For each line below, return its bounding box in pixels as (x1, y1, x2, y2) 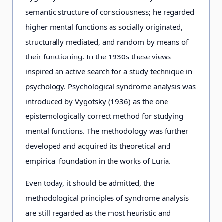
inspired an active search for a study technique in (25, 66, 192, 76)
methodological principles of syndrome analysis (25, 193, 189, 203)
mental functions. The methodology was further (25, 126, 188, 136)
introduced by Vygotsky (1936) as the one (25, 96, 168, 106)
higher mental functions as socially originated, (25, 22, 183, 32)
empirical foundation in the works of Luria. (25, 156, 171, 166)
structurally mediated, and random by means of (25, 37, 188, 47)
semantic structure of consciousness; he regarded (25, 7, 194, 17)
